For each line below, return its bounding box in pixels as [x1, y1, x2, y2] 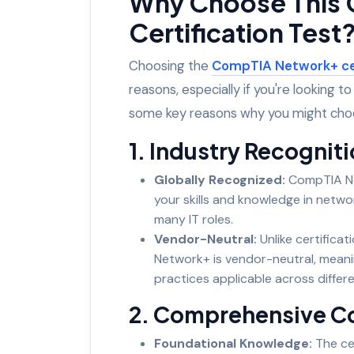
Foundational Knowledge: [154, 334, 312, 352]
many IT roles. [154, 210, 233, 228]
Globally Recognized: [154, 171, 285, 188]
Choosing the [129, 56, 212, 74]
